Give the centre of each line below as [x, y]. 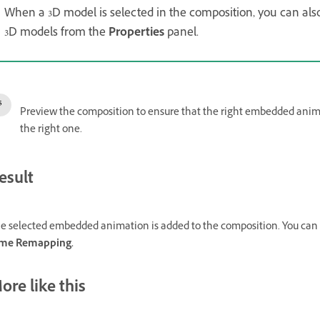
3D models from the [56, 34]
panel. [181, 34]
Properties [136, 34]
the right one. [51, 131]
